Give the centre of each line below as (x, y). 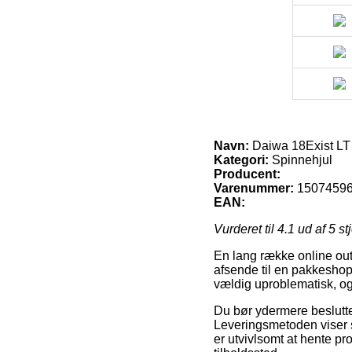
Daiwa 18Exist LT (300, 145)
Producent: (247, 174)
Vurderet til (246, 229)
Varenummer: (254, 188)
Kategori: (241, 159)
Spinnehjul (301, 159)
